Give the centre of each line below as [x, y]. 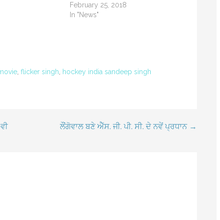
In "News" [84, 15]
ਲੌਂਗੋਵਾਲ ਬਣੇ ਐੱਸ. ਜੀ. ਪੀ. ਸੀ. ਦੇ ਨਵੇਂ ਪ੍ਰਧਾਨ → [128, 127]
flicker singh [40, 72]
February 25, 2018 [98, 5]
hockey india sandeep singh [107, 72]
